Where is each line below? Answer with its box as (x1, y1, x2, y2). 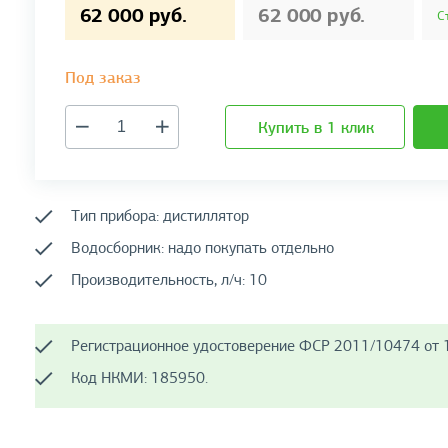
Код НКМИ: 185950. (70, 368, 208, 388)
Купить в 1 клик (257, 118, 374, 138)
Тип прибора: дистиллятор (70, 206, 249, 226)
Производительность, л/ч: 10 (70, 270, 267, 290)
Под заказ (64, 68, 141, 88)
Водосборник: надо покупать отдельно (70, 238, 334, 258)
